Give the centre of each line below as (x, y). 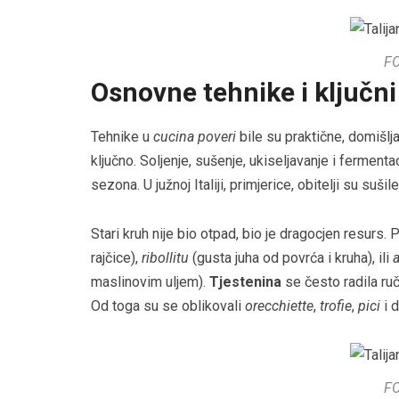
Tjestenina (245, 282)
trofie (336, 306)
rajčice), (116, 258)
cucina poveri (195, 137)
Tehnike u (122, 137)
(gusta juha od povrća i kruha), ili (291, 258)
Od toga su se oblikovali (168, 306)
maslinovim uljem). (150, 282)
